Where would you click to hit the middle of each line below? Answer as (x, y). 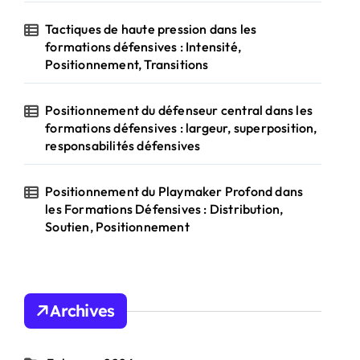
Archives (82, 311)
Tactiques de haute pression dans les (151, 29)
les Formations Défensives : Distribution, (164, 209)
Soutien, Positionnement (117, 227)
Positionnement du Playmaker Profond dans (174, 191)
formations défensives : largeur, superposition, (181, 128)
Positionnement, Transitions (127, 64)
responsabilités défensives (123, 145)
